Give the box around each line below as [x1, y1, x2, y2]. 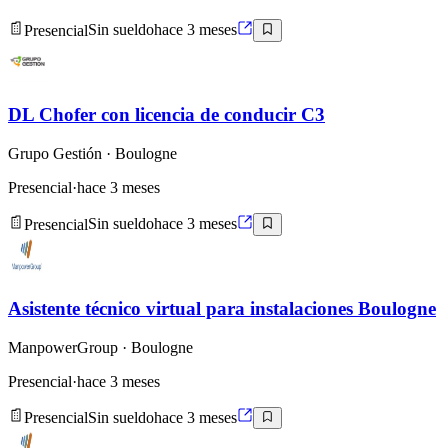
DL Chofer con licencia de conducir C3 [8, 104, 325, 126]
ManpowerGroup [8, 338, 118, 356]
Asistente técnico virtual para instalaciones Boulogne [8, 298, 436, 320]
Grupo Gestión [8, 145, 102, 163]
